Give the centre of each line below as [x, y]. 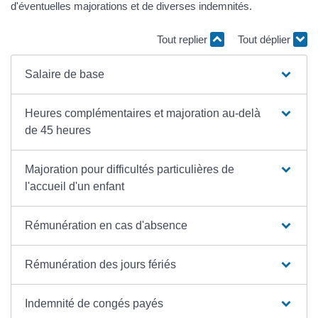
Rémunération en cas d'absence [106, 225]
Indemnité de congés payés [94, 303]
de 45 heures [58, 130]
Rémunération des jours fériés [101, 264]
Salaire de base [65, 74]
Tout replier [183, 40]
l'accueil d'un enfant [75, 186]
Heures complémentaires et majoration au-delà [143, 113]
